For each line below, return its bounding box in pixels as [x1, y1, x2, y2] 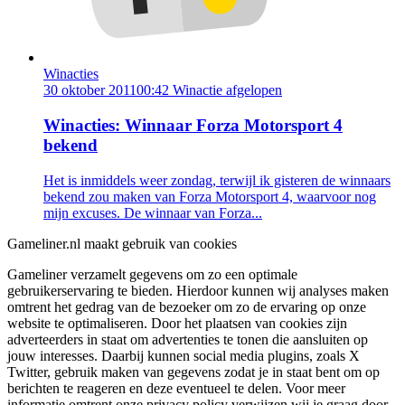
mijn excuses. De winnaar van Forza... [43, 204, 262, 221]
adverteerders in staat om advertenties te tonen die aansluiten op [7, 331, 368, 347]
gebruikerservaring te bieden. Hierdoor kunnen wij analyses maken [7, 282, 389, 298]
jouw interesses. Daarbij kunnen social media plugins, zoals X [7, 347, 360, 363]
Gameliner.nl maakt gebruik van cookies [7, 235, 237, 251]
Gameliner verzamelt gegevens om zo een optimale [7, 266, 297, 282]
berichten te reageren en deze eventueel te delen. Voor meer [7, 380, 345, 396]
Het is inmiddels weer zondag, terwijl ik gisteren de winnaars [43, 172, 391, 188]
